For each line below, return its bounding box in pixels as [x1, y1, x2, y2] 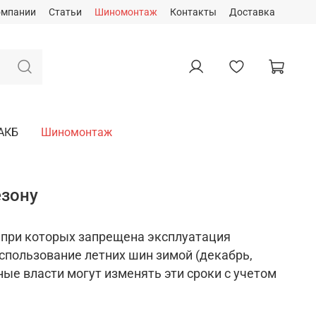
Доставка [229, 6, 275, 18]
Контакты [170, 6, 217, 18]
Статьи [49, 6, 82, 18]
